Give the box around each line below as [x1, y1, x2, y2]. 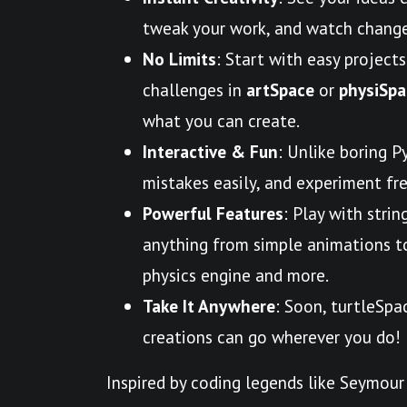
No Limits [143, 47, 216, 71]
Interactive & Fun [143, 140, 278, 164]
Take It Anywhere [143, 294, 275, 318]
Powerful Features [143, 202, 283, 225]
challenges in [143, 78, 246, 102]
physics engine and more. [143, 263, 329, 287]
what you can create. [143, 109, 300, 133]
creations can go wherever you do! [143, 325, 401, 349]
